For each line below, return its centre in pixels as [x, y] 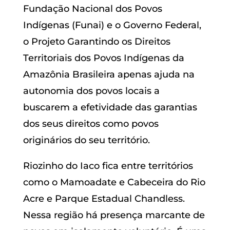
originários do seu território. [86, 140]
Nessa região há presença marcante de [114, 215]
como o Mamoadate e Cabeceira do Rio [114, 182]
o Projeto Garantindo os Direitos [97, 41]
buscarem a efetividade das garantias [110, 107]
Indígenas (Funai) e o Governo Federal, [112, 25]
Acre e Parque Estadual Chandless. [104, 198]
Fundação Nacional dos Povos [92, 8]
